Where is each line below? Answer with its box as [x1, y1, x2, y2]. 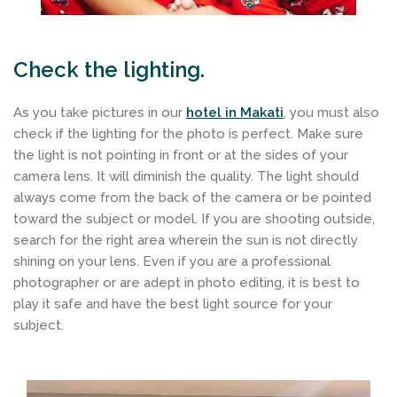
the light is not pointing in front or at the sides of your [13, 146, 348, 163]
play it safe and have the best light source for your [13, 295, 332, 312]
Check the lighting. [13, 56, 205, 82]
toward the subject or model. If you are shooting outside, [13, 210, 375, 227]
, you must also [284, 104, 379, 121]
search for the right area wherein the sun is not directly [13, 231, 358, 248]
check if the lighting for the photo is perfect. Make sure [13, 125, 363, 142]
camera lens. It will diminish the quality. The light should [13, 167, 359, 184]
